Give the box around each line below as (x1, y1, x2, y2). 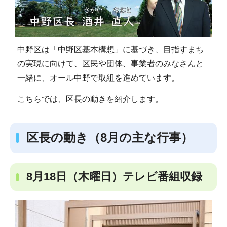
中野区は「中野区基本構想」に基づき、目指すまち (17, 45, 204, 54)
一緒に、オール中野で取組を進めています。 (17, 73, 179, 82)
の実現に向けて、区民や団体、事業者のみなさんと (17, 59, 204, 68)
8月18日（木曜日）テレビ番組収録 (26, 170, 202, 183)
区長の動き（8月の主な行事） (26, 131, 193, 145)
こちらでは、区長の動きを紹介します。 (17, 94, 163, 103)
